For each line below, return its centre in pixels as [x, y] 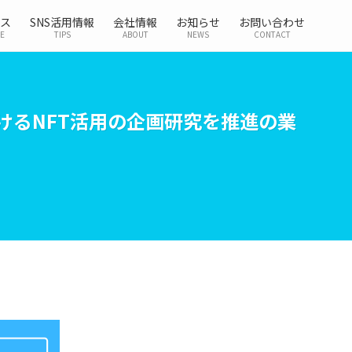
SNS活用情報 [62, 22]
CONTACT [272, 34]
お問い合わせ [272, 22]
